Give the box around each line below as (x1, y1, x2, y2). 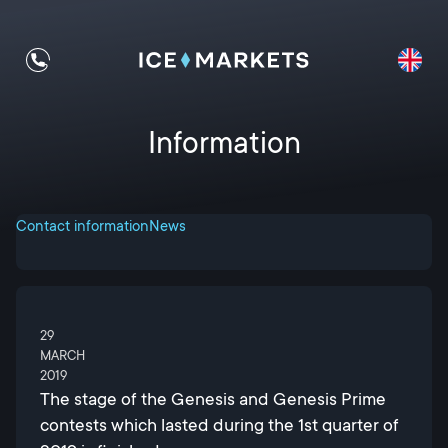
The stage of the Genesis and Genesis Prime (40, 388, 386, 410)
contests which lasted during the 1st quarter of (40, 414, 399, 436)
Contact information (16, 217, 149, 235)
